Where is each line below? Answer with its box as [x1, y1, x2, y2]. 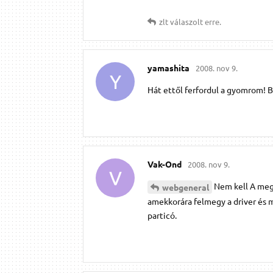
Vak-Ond [147, 158, 182, 169]
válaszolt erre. [168, 16, 221, 27]
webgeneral [162, 181, 209, 193]
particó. [147, 209, 177, 221]
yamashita [147, 62, 190, 73]
